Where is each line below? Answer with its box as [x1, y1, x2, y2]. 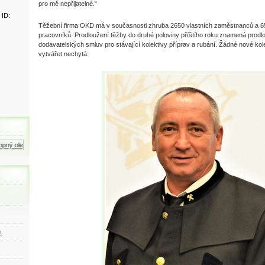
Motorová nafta [168, 141, 212, 148]
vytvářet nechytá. [38, 50, 91, 57]
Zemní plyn [77, 141, 109, 148]
